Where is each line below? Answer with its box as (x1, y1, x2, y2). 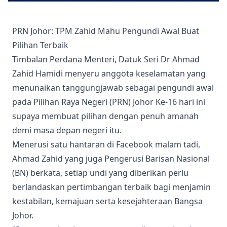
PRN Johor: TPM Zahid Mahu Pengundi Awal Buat (12, 25, 199, 36)
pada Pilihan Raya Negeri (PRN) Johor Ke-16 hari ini (12, 96, 205, 107)
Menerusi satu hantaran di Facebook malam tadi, (12, 139, 200, 150)
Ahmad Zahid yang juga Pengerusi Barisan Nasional (12, 153, 210, 164)
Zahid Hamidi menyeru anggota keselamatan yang (12, 68, 206, 79)
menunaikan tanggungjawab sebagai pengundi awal (12, 82, 214, 93)
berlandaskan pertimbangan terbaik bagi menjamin (12, 181, 211, 193)
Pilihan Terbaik (12, 40, 68, 51)
